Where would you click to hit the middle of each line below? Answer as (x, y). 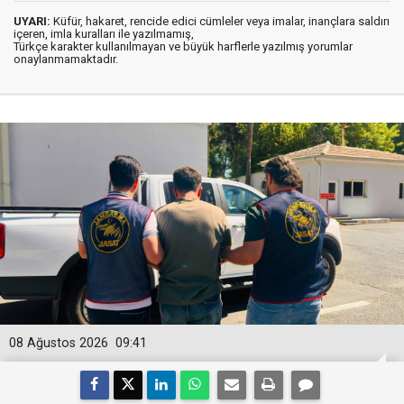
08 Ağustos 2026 (59, 343)
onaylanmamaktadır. (66, 59)
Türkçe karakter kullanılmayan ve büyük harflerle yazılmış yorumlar (183, 46)
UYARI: (32, 21)
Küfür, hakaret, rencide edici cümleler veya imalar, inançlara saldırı (220, 21)
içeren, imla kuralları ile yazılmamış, (104, 34)
